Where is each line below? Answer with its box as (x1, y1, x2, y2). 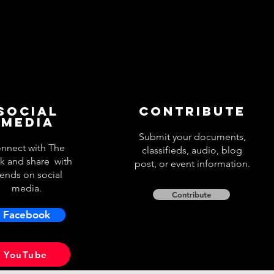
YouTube (4, 248, 48, 261)
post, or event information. (134, 158, 250, 169)
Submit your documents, (138, 131, 246, 143)
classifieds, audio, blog (142, 144, 243, 156)
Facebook (3, 209, 51, 221)
